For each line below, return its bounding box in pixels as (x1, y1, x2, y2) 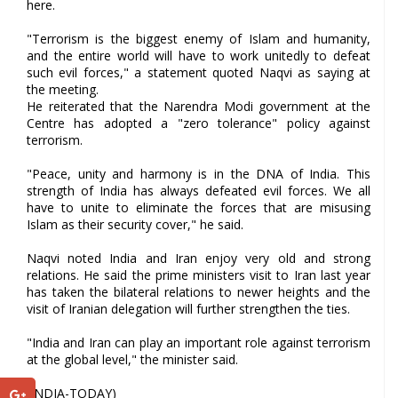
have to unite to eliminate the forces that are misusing (27, 198, 370, 216)
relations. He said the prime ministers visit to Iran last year (27, 266, 370, 283)
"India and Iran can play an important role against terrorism (27, 333, 370, 351)
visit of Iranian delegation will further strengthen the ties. (27, 299, 350, 317)
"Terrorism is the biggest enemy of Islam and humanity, (27, 29, 370, 47)
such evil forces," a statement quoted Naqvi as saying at (27, 63, 370, 81)
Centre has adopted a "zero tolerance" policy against (27, 114, 370, 131)
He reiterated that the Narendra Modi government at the (27, 97, 370, 115)
